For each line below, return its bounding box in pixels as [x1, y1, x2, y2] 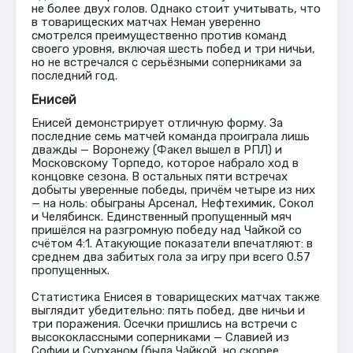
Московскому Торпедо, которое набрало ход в [32, 156, 299, 170]
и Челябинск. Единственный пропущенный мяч [32, 210, 292, 224]
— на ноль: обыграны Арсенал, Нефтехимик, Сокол [32, 196, 314, 210]
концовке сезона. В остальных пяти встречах [32, 169, 288, 184]
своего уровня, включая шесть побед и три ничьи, [32, 42, 315, 56]
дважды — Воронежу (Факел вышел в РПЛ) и [32, 143, 282, 157]
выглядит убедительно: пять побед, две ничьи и [32, 303, 305, 318]
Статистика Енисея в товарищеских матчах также [32, 290, 320, 304]
